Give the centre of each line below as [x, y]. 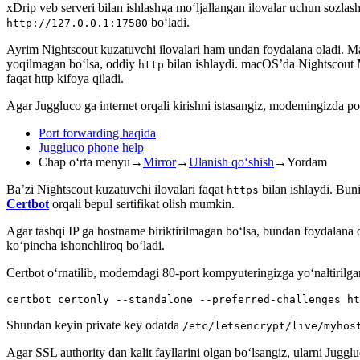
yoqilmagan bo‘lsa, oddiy [72, 63]
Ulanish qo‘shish [231, 162]
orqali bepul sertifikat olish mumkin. [142, 203]
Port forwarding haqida [97, 133]
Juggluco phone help [91, 147]
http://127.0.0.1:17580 [77, 22]
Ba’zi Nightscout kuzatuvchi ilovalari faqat [117, 189]
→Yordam [301, 162]
